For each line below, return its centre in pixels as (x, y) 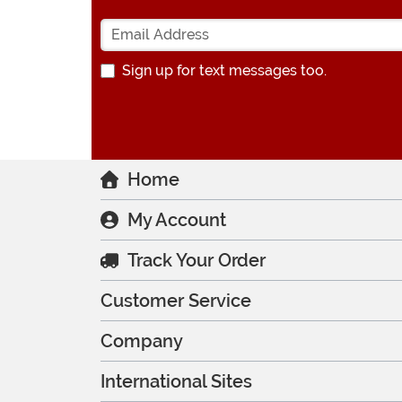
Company (142, 341)
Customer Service (176, 301)
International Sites (176, 382)
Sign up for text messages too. (224, 71)
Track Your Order (197, 261)
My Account (177, 220)
